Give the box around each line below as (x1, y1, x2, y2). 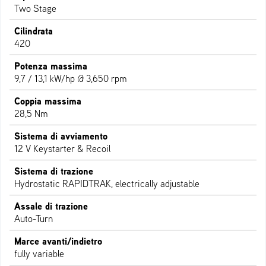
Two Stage (14, 2, 56, 15)
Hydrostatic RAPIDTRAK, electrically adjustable (14, 178, 199, 190)
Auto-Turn (14, 213, 53, 225)
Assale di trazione (14, 199, 88, 213)
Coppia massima (14, 94, 81, 108)
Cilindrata (14, 24, 53, 38)
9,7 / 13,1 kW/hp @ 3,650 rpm (14, 72, 126, 85)
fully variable (14, 248, 64, 260)
